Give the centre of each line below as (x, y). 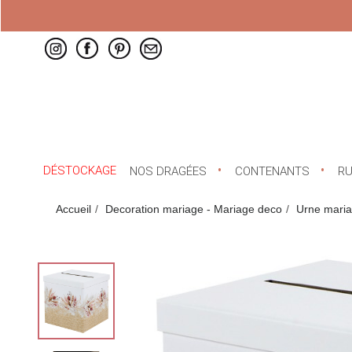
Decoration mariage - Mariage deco (193, 209)
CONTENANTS (272, 172)
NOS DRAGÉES (169, 172)
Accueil (73, 209)
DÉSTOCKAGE (80, 171)
